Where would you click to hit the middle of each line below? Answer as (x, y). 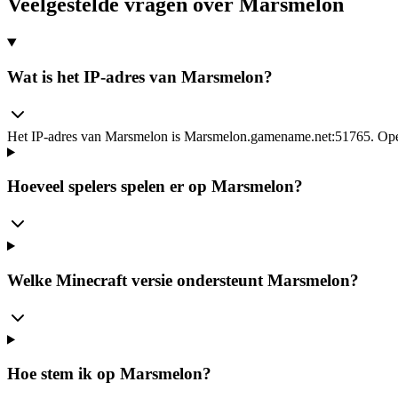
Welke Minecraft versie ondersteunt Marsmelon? (183, 280)
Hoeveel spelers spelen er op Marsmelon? (155, 187)
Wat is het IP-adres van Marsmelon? (140, 77)
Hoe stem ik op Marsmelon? (109, 374)
